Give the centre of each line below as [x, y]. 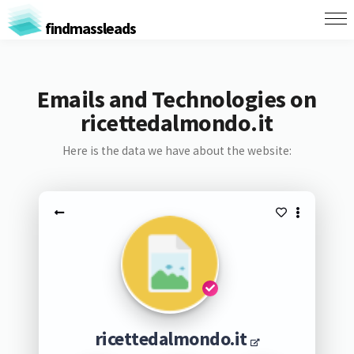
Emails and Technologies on [177, 99]
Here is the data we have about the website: [177, 151]
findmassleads [89, 28]
